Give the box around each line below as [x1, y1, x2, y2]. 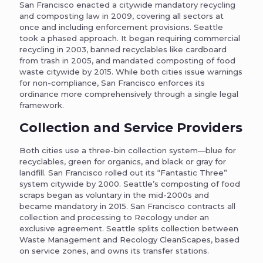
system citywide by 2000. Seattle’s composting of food [19, 179, 240, 189]
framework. [19, 100, 64, 110]
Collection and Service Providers [19, 120, 242, 136]
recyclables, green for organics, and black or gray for [19, 157, 226, 167]
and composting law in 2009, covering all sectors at [19, 11, 224, 21]
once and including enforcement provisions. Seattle [19, 22, 223, 32]
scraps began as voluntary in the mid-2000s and [19, 190, 209, 200]
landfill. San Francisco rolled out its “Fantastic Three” [19, 168, 227, 178]
